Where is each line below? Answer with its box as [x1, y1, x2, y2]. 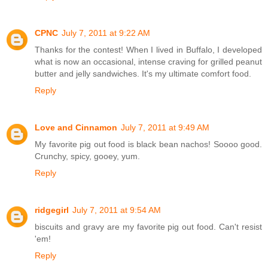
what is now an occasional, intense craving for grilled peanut [35, 57, 262, 67]
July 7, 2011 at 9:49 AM [121, 123, 209, 133]
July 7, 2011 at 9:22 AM [62, 28, 150, 38]
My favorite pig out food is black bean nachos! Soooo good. [35, 139, 262, 150]
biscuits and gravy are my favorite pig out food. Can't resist [35, 222, 262, 232]
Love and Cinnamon [35, 123, 117, 133]
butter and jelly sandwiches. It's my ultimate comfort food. [35, 69, 251, 79]
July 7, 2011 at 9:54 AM [72, 205, 161, 215]
